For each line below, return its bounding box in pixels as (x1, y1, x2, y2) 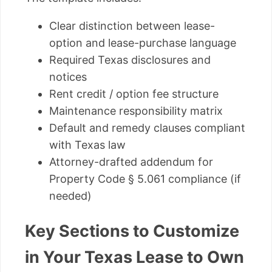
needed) (49, 189, 92, 203)
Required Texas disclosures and (49, 53, 211, 67)
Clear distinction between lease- (49, 19, 215, 33)
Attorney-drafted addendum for (49, 155, 213, 169)
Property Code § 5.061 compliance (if (49, 172, 241, 186)
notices (49, 70, 87, 84)
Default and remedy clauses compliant (49, 121, 245, 135)
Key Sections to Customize (25, 221, 239, 242)
